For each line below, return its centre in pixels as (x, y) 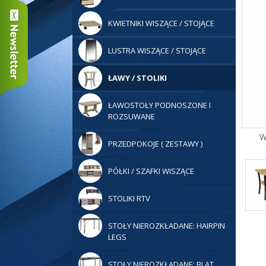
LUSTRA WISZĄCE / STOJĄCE (157, 50)
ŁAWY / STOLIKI (137, 78)
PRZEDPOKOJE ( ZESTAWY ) (155, 144)
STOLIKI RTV (129, 198)
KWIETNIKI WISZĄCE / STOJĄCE (161, 23)
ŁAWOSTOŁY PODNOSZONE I (159, 105)
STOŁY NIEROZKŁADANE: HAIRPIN (167, 226)
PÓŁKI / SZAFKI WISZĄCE (151, 171)
